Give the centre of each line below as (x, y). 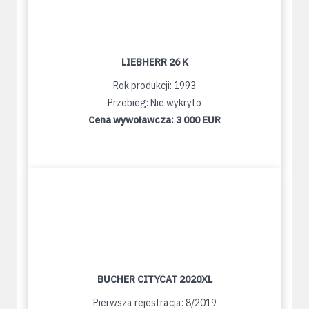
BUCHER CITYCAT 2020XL (154, 280)
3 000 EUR (198, 120)
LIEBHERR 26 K (154, 62)
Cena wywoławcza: (132, 120)
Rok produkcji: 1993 (154, 86)
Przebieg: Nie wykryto (154, 103)
